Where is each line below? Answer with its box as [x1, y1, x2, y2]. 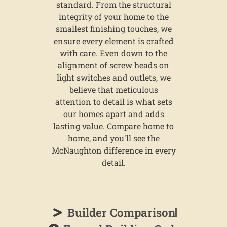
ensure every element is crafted [53, 35, 174, 46]
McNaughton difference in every [51, 145, 176, 156]
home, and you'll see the [67, 133, 160, 143]
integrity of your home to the [58, 11, 169, 22]
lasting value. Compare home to [53, 121, 174, 131]
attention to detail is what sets [55, 96, 172, 107]
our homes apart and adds [63, 108, 164, 119]
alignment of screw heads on [58, 60, 169, 70]
